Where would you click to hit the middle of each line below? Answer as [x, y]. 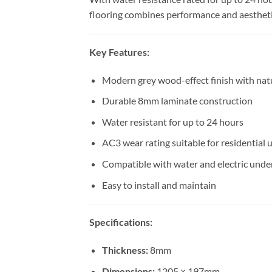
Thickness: [125, 250]
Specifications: [121, 222]
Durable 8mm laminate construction [177, 101]
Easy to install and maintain [159, 185]
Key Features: [119, 52]
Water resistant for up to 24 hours [172, 121]
